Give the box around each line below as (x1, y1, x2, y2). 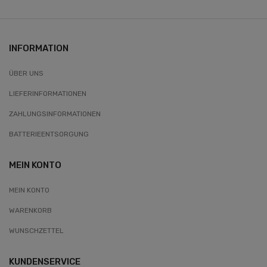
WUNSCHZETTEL (9, 226, 64, 235)
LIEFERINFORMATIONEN (9, 89, 86, 98)
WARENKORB (9, 206, 52, 215)
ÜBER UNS (9, 69, 44, 78)
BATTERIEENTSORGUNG (9, 130, 89, 139)
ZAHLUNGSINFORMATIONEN (9, 110, 101, 119)
